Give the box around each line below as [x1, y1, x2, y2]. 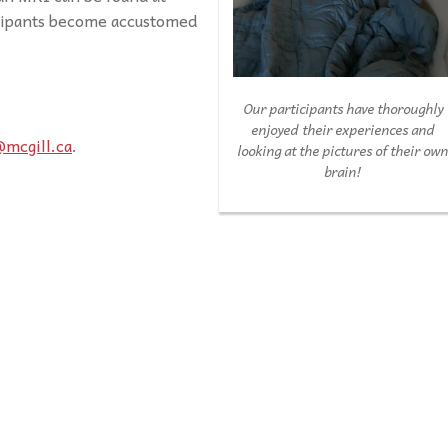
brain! [324, 161, 362, 183]
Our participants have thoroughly [242, 98, 443, 120]
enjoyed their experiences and [250, 119, 435, 141]
